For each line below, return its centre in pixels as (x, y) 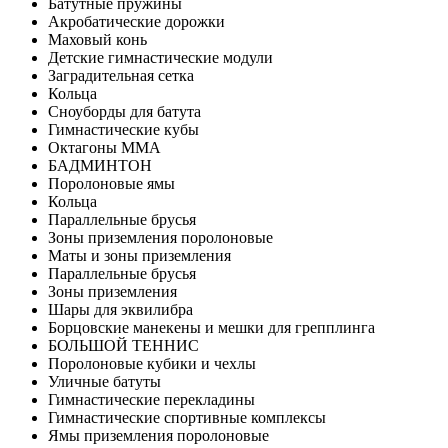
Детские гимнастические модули (160, 57)
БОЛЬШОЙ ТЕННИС (123, 345)
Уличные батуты (104, 381)
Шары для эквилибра (120, 309)
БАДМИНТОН (100, 165)
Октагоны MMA (104, 147)
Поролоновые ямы (111, 183)
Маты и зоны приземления (139, 255)
